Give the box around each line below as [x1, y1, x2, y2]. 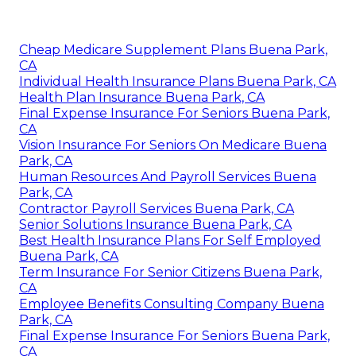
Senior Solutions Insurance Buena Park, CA [19, 216, 292, 232]
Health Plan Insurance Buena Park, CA [19, 89, 265, 105]
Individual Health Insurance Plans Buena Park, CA [19, 73, 336, 89]
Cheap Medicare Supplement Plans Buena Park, [19, 41, 327, 57]
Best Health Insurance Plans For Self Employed [19, 232, 321, 248]
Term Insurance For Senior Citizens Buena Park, [19, 264, 322, 280]
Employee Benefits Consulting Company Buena [19, 296, 324, 311]
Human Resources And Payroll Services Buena [19, 168, 316, 184]
